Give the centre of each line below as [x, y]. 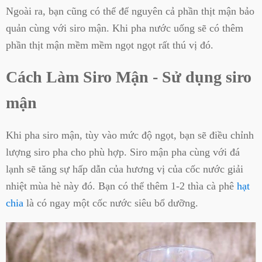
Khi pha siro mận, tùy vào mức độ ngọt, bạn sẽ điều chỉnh [130, 135]
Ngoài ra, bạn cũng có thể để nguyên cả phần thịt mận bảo [130, 11]
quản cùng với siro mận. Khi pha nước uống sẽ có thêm [125, 28]
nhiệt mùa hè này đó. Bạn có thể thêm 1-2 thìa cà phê [121, 186]
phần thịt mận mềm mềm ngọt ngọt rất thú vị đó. [110, 45]
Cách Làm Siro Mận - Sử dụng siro [129, 77]
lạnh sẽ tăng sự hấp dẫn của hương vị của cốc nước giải [125, 169]
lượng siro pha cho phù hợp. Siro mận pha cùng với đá [123, 152]
